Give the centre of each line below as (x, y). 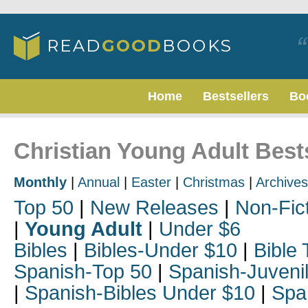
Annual (99, 182)
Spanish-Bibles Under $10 (140, 293)
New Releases (154, 208)
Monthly (40, 182)
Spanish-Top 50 (83, 272)
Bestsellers (236, 96)
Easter (151, 182)
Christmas (214, 182)
